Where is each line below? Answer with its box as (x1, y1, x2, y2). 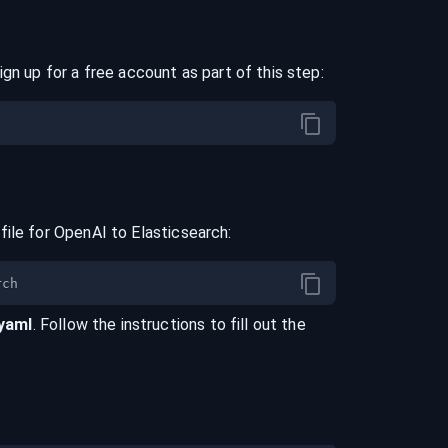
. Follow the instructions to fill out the (32, 315, 306, 334)
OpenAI (53, 223, 107, 242)
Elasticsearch (131, 223, 229, 242)
